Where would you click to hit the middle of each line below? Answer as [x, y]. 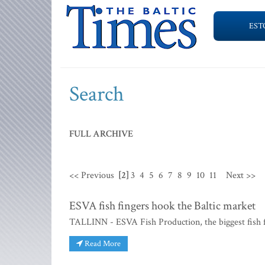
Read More [102, 243]
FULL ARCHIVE [101, 134]
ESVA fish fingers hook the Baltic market [162, 206]
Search [97, 94]
